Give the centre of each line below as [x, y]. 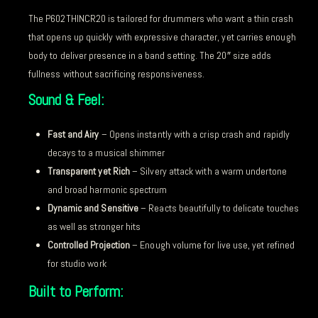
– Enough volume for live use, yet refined [213, 245]
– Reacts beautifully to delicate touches [219, 208]
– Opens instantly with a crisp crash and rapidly [194, 134]
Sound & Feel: [66, 100]
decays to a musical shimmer [106, 152]
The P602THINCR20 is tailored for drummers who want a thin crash [161, 18]
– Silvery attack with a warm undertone [208, 171]
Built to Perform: [76, 292]
